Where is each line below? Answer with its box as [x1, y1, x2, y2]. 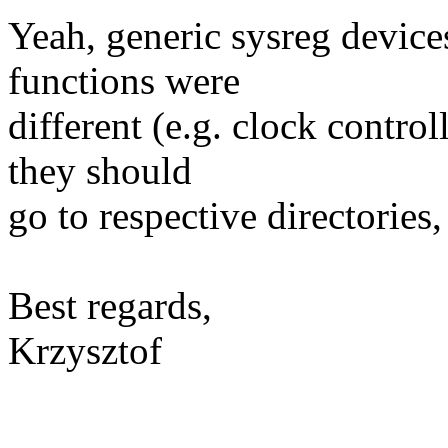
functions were [8, 59, 240, 103]
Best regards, [8, 284, 212, 328]
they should [8, 149, 192, 193]
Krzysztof [8, 329, 162, 373]
